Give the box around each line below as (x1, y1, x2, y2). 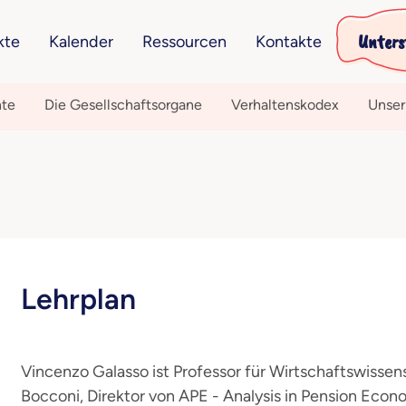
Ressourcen (141, 31, 227, 52)
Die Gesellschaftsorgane (43, 96, 202, 113)
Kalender (48, 31, 113, 52)
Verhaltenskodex (230, 96, 339, 113)
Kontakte (255, 31, 322, 52)
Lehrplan (21, 282, 136, 316)
